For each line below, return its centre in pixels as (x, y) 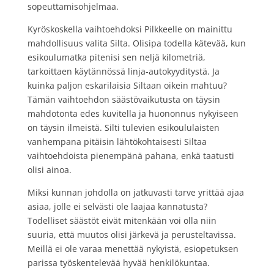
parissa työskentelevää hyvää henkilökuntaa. (118, 262)
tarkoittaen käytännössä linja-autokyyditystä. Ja (123, 71)
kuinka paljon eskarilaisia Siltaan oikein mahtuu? (127, 85)
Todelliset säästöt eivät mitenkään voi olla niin (122, 220)
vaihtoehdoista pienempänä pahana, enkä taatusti (131, 155)
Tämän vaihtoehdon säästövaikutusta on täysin (124, 99)
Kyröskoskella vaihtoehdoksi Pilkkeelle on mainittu (130, 29)
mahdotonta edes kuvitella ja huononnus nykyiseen (133, 113)
